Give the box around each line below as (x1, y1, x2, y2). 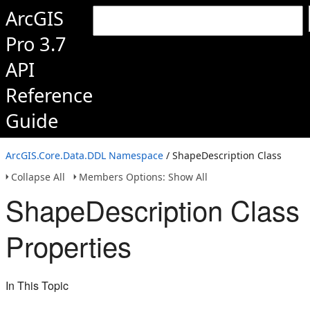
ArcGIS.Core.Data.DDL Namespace (6, 149, 163, 162)
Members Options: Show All (79, 170, 208, 183)
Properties (6, 226, 131, 265)
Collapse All (11, 170, 65, 183)
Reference (6, 82, 93, 108)
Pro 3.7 (6, 31, 66, 57)
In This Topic (6, 277, 69, 293)
